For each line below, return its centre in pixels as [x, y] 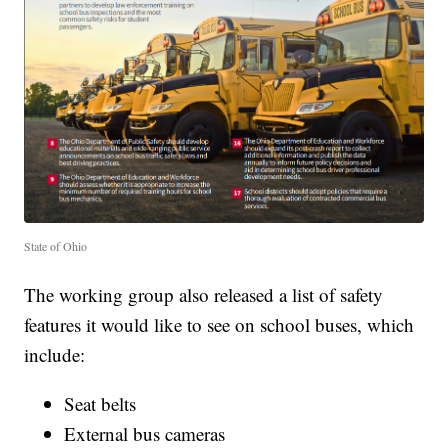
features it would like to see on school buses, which [219, 324]
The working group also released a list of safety [204, 294]
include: [55, 354]
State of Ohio [56, 245]
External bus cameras [145, 433]
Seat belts [100, 403]
